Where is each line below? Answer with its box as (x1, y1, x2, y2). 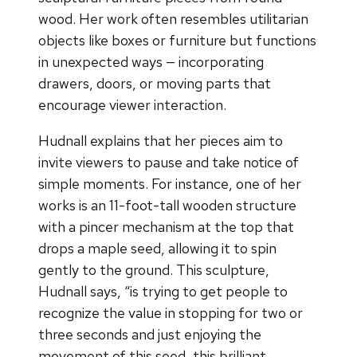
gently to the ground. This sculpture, (38, 260, 269, 279)
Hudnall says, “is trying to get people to (38, 281, 288, 300)
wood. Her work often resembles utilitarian (38, 9, 308, 28)
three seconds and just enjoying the (38, 324, 261, 343)
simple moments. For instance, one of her (38, 174, 301, 193)
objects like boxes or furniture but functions (38, 30, 316, 49)
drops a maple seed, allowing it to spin (38, 238, 277, 257)
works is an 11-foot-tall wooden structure (38, 195, 296, 214)
